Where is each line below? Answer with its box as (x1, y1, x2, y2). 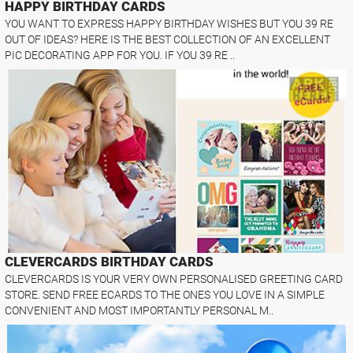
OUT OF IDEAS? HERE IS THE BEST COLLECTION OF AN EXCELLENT (5, 32, 331, 46)
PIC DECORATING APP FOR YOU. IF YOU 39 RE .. (5, 48, 236, 61)
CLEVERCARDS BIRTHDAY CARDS (5, 253, 214, 269)
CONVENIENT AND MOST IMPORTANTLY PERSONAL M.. (5, 303, 274, 317)
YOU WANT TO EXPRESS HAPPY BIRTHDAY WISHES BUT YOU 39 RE (5, 17, 334, 30)
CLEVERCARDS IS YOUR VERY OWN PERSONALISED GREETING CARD (5, 272, 344, 285)
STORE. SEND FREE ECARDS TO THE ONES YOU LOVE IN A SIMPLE (5, 288, 325, 301)
